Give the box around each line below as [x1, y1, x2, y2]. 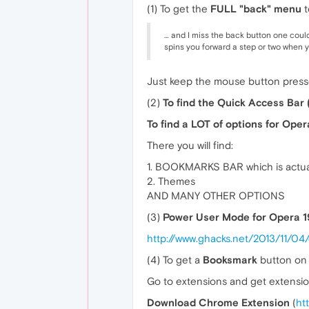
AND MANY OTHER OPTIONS [147, 190, 285, 201]
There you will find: [147, 139, 233, 151]
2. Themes [147, 175, 195, 187]
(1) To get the [147, 3, 210, 14]
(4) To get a [147, 254, 203, 266]
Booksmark [203, 254, 257, 266]
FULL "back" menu [210, 3, 301, 14]
